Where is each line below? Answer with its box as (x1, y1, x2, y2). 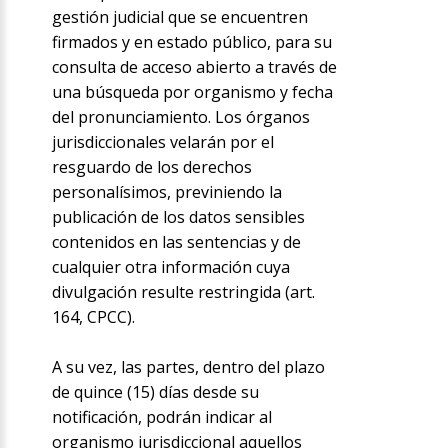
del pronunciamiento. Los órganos (52, 105, 311, 128)
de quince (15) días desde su (52, 380, 260, 403)
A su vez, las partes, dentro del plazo (52, 355, 326, 378)
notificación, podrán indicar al (52, 405, 273, 428)
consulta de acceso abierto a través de (52, 55, 338, 78)
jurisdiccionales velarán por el (52, 130, 275, 153)
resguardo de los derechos (52, 155, 253, 178)
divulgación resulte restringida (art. (52, 280, 316, 303)
